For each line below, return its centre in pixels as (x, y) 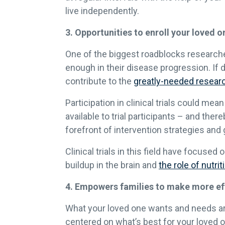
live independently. (102, 11)
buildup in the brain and (112, 165)
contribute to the (99, 81)
